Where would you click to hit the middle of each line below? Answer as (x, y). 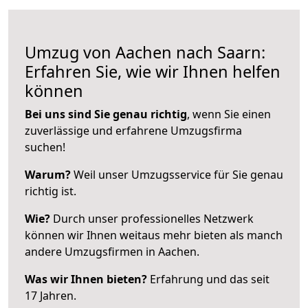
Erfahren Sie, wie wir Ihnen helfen (153, 71)
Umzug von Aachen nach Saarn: (145, 52)
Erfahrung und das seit (208, 279)
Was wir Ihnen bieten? (86, 279)
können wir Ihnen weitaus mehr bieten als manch (154, 235)
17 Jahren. (51, 295)
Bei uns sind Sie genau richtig (106, 114)
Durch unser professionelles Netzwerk (152, 218)
